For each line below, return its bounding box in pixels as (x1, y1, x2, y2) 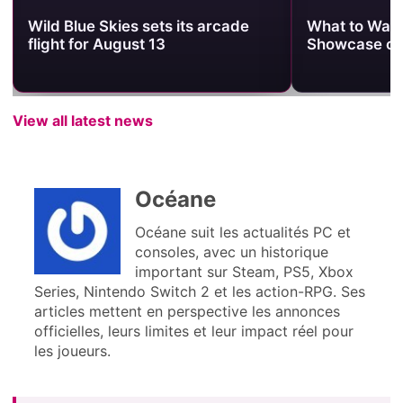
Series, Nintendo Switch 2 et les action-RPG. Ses (33, 282, 365, 301)
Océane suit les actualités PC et (134, 223, 351, 242)
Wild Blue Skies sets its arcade (27, 17, 249, 36)
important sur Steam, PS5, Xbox (134, 263, 354, 282)
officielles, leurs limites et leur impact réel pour (33, 322, 354, 341)
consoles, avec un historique (134, 243, 328, 262)
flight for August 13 (27, 35, 166, 54)
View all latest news (12, 112, 153, 130)
